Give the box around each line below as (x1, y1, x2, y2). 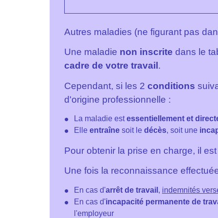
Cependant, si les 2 (64, 80, 145, 91)
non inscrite (120, 47, 173, 57)
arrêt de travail (106, 185, 158, 194)
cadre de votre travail (64, 60, 158, 71)
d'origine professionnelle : (64, 94, 171, 105)
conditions (145, 80, 195, 91)
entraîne (90, 126, 120, 134)
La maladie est (74, 114, 127, 123)
